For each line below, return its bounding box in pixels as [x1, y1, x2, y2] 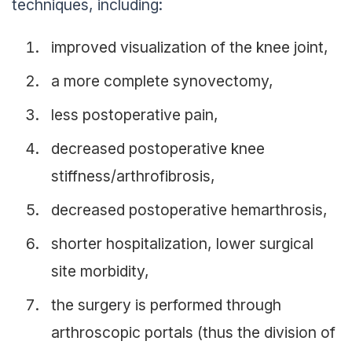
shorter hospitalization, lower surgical [51, 234, 313, 254]
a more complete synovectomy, [51, 71, 273, 91]
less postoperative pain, [51, 105, 218, 125]
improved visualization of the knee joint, [51, 38, 328, 57]
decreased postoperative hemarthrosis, [51, 200, 328, 220]
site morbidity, [51, 262, 149, 281]
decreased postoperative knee [51, 139, 265, 159]
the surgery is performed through [51, 295, 281, 315]
